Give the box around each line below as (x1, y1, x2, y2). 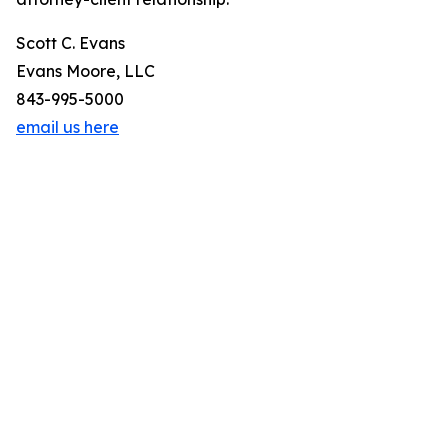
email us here (16, 117, 119, 138)
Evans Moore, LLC (16, 61, 155, 82)
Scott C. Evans (16, 33, 125, 54)
